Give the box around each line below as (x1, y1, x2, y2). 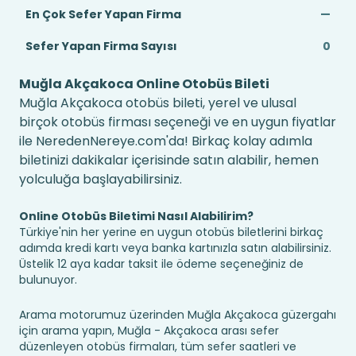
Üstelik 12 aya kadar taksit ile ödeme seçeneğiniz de (19, 256, 304, 272)
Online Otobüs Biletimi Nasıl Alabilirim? (19, 208, 253, 224)
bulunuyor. (19, 272, 77, 288)
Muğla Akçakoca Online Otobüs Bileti (19, 75, 269, 93)
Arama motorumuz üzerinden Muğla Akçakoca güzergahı (19, 307, 336, 323)
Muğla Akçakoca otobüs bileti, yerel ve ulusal (19, 94, 296, 112)
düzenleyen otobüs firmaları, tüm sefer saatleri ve (19, 339, 296, 354)
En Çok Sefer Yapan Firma (25, 6, 181, 22)
